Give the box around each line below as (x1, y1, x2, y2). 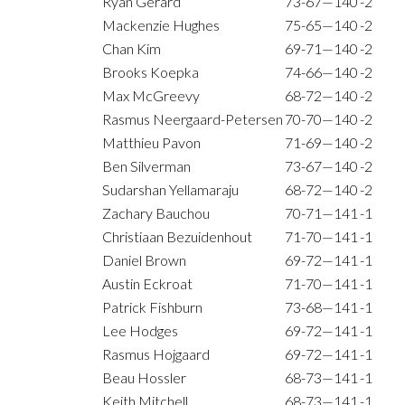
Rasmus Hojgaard (102, 345, 210, 363)
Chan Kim (102, 40, 161, 58)
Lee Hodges (102, 322, 178, 340)
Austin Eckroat (102, 275, 193, 293)
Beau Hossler (102, 369, 186, 387)
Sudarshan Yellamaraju (102, 181, 239, 199)
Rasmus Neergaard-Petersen (102, 110, 283, 128)
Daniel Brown (102, 251, 186, 269)
